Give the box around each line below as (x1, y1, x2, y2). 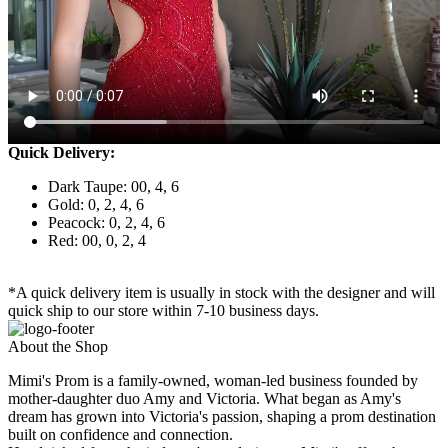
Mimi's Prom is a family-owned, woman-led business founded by (8, 372, 418, 390)
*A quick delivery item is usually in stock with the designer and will (8, 284, 435, 302)
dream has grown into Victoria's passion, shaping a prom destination (8, 408, 436, 426)
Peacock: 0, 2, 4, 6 (48, 214, 165, 232)
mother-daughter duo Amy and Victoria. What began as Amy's (8, 390, 401, 408)
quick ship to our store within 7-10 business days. (8, 302, 319, 320)
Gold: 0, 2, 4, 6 (48, 196, 144, 214)
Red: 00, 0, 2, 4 (48, 232, 146, 250)
